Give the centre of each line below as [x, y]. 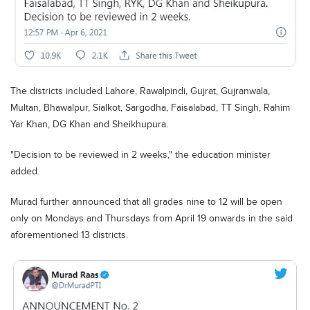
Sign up [220, 29]
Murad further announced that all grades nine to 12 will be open [146, 202]
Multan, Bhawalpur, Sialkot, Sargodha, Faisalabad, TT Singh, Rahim [150, 108]
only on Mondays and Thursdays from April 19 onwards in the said [152, 218]
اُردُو [296, 29]
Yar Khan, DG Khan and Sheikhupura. [89, 124]
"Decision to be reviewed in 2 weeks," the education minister [140, 155]
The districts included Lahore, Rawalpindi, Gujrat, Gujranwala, [140, 91]
